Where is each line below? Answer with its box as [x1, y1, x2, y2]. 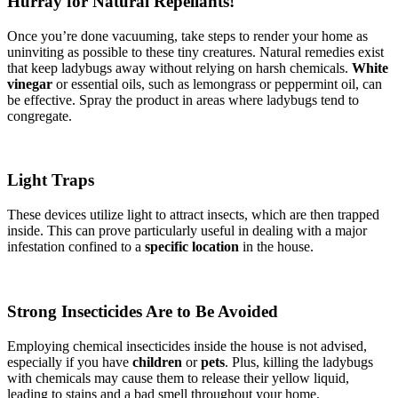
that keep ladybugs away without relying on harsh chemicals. [7, 60, 352, 76]
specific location [145, 239, 239, 255]
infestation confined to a [7, 239, 145, 255]
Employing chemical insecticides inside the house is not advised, [7, 338, 367, 354]
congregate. [7, 107, 72, 123]
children [132, 354, 182, 370]
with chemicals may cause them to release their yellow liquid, [7, 370, 349, 386]
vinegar [7, 76, 52, 92]
